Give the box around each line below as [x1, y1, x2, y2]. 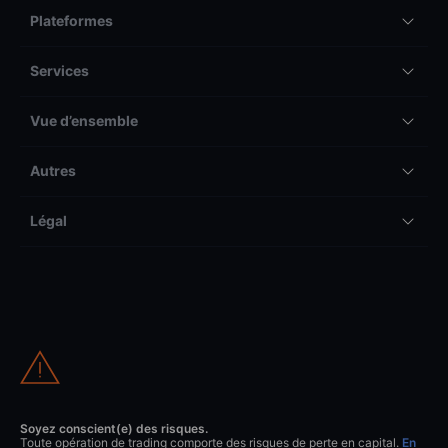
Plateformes [30, 12, 113, 30]
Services [30, 62, 89, 80]
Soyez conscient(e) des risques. [20, 421, 208, 437]
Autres [30, 162, 76, 180]
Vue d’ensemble [30, 112, 138, 130]
